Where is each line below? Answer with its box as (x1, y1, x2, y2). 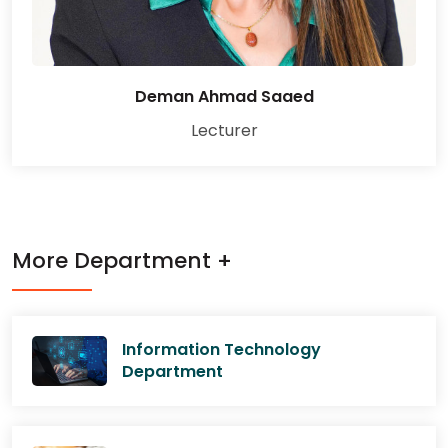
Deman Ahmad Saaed (134, 85, 314, 108)
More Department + (12, 245, 232, 276)
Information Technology (122, 338, 321, 361)
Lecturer (190, 119, 258, 142)
